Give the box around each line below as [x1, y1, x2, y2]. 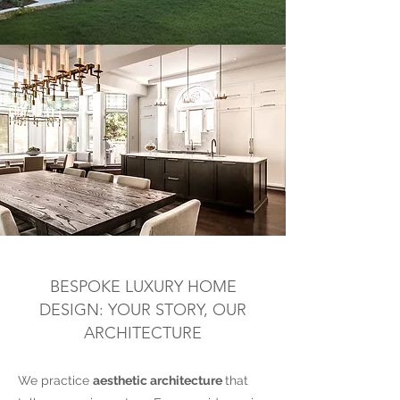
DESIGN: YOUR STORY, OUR [39, 299, 246, 320]
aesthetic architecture [93, 372, 225, 387]
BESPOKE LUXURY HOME [49, 276, 237, 296]
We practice [18, 372, 93, 387]
